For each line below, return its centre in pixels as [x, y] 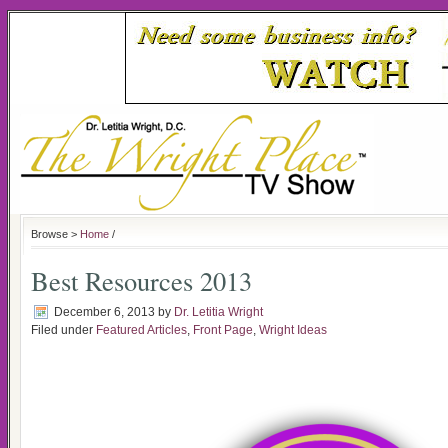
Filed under [63, 330]
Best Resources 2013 [141, 280]
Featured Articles [141, 330]
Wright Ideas [293, 330]
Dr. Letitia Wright [218, 312]
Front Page [223, 330]
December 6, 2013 [104, 312]
